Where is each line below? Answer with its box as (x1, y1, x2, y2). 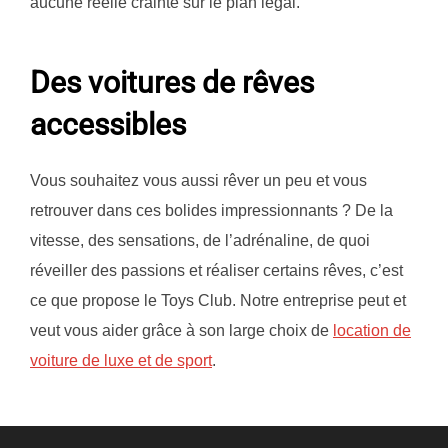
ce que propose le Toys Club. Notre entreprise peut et (30, 291, 406, 309)
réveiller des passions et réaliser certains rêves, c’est (30, 261, 403, 279)
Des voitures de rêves (30, 64, 314, 100)
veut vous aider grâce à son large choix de (30, 321, 333, 339)
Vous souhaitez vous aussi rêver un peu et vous (30, 171, 367, 189)
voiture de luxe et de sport (30, 351, 212, 369)
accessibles (30, 106, 186, 142)
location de (333, 321, 411, 339)
